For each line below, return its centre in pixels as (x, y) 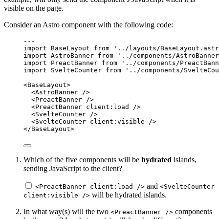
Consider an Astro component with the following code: (88, 25)
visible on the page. (34, 8)
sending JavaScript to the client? (73, 169)
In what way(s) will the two (67, 212)
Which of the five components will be (82, 160)
